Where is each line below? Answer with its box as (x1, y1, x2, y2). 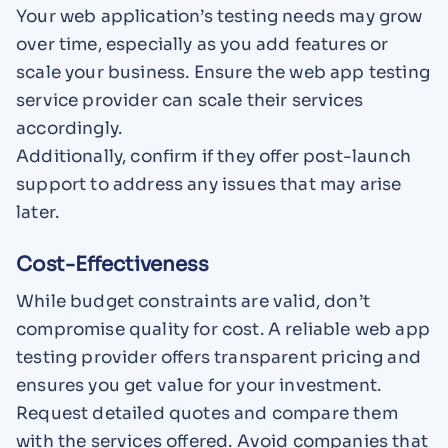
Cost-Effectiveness (16, 251, 209, 277)
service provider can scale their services (16, 89, 363, 111)
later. (16, 201, 60, 223)
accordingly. (16, 117, 123, 139)
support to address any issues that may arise (16, 173, 402, 195)
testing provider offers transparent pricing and (16, 347, 421, 368)
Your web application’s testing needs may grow (16, 5, 423, 27)
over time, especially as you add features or (16, 33, 389, 55)
